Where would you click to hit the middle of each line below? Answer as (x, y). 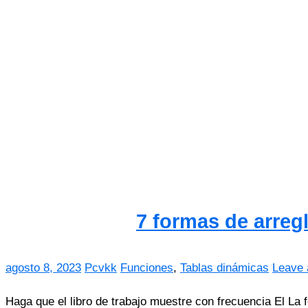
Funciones (147, 268)
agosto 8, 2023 (43, 268)
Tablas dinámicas (224, 268)
